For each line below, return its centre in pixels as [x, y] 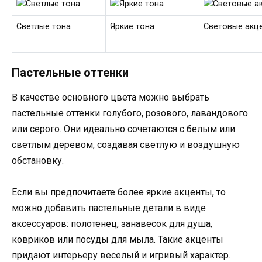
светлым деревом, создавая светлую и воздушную [126, 145]
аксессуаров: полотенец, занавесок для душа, [112, 224]
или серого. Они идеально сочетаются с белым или [123, 129]
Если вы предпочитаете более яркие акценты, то [119, 192]
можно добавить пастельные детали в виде [109, 208]
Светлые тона [44, 26]
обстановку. [38, 161]
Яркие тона [132, 26]
